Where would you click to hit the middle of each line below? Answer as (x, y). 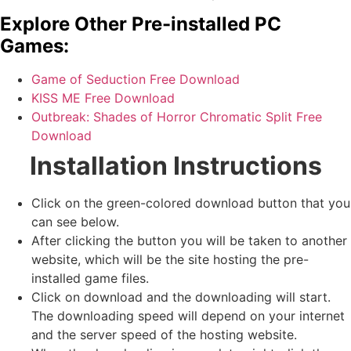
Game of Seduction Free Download (136, 80)
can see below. (75, 222)
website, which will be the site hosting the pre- (170, 260)
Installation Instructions (175, 166)
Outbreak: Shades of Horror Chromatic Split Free (177, 117)
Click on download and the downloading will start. (181, 297)
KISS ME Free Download (103, 98)
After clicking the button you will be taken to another (189, 241)
